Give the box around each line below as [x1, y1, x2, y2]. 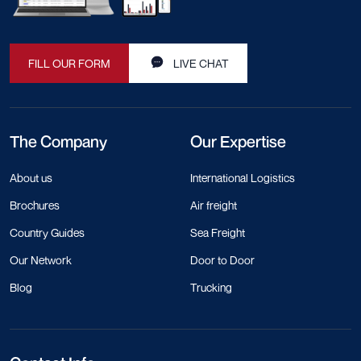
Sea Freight [190, 226, 245, 240]
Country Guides [10, 226, 85, 240]
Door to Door [190, 253, 255, 268]
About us [10, 171, 52, 185]
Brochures [10, 198, 60, 213]
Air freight [190, 198, 237, 213]
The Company [10, 132, 107, 152]
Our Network [10, 253, 72, 268]
